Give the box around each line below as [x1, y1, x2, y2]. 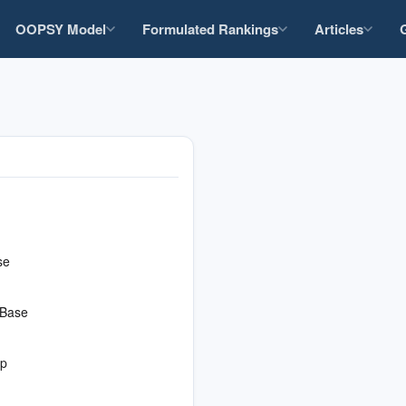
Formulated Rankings [141, 19, 278, 39]
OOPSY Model [14, 19, 106, 39]
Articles [314, 19, 363, 39]
